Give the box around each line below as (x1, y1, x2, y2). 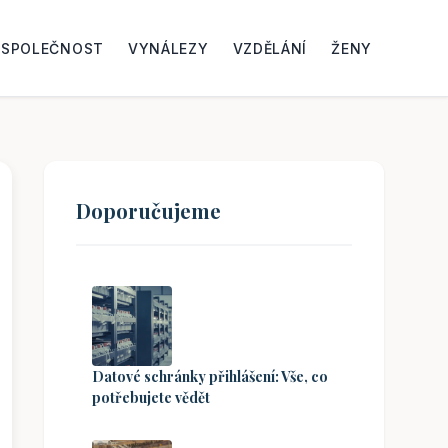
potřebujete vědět (92, 387, 210, 407)
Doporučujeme (76, 196, 221, 224)
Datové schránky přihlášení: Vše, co (92, 366, 328, 386)
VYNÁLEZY (127, 39, 209, 57)
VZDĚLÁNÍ (232, 39, 308, 57)
